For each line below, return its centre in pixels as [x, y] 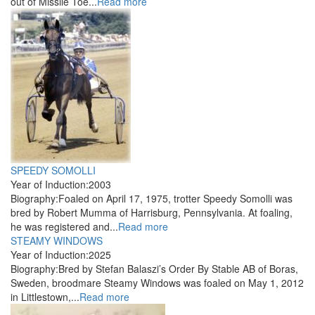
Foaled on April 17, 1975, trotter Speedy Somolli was [175, 199]
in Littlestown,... [45, 297]
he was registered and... [64, 227]
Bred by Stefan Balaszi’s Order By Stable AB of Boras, [178, 269]
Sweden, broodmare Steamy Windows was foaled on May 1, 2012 [157, 283]
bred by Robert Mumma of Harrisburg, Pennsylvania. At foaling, [152, 213]
